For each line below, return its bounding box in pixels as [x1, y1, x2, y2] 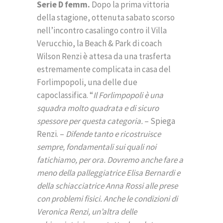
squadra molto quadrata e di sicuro [37, 103, 159, 114]
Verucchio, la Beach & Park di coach [37, 38, 162, 49]
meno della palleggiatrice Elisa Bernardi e [37, 167, 180, 179]
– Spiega [144, 115, 175, 127]
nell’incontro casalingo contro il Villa [37, 25, 167, 36]
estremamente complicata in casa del [37, 64, 171, 75]
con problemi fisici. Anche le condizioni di [37, 193, 178, 205]
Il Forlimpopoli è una [93, 90, 163, 101]
